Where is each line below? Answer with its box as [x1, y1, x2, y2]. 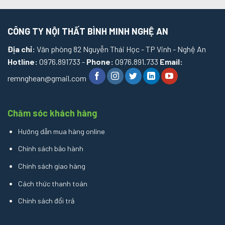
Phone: [86, 56, 115, 66]
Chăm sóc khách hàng [8, 107, 97, 119]
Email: [160, 56, 183, 66]
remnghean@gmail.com [8, 73, 88, 83]
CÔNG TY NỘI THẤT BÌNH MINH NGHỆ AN [8, 25, 168, 37]
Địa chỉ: [8, 44, 35, 54]
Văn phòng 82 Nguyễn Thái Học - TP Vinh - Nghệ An [35, 44, 206, 54]
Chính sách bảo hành [18, 144, 83, 153]
